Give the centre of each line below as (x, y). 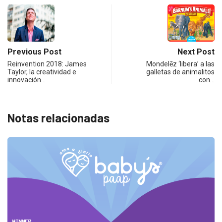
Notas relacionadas (58, 117)
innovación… (27, 80)
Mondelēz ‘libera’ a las (180, 64)
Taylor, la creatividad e (42, 72)
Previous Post (34, 52)
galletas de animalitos (180, 72)
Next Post (196, 52)
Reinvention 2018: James (47, 64)
